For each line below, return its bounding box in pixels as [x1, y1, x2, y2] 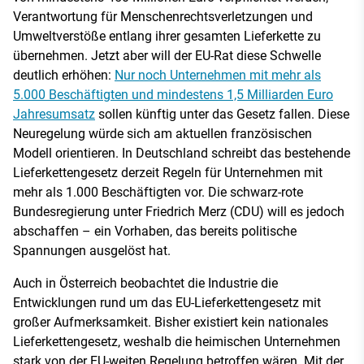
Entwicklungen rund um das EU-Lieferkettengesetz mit [13, 294, 321, 310]
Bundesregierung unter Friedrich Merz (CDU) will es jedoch [13, 203, 344, 219]
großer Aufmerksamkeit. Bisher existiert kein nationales [13, 314, 328, 330]
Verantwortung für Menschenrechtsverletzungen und [13, 8, 313, 24]
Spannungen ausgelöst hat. [13, 242, 171, 258]
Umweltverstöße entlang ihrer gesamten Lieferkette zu [13, 28, 321, 44]
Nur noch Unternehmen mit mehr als [115, 67, 321, 83]
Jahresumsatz [13, 106, 95, 122]
